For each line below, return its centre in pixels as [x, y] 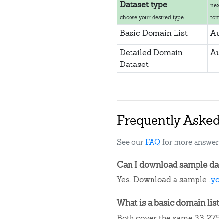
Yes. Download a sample [163, 180]
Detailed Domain [151, 53]
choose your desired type [152, 17]
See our [131, 142]
